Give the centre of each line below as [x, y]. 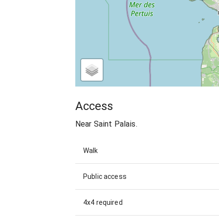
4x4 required [103, 202]
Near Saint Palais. [106, 124]
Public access [105, 176]
